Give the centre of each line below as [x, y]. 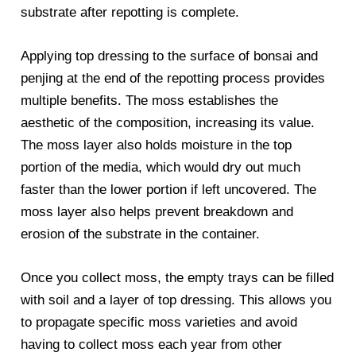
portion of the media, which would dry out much [161, 167]
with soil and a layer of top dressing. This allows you [176, 300]
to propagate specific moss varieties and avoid [159, 323]
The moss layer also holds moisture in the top [157, 145]
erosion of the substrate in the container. [141, 234]
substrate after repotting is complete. [130, 12]
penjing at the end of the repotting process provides [173, 78]
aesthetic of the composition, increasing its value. [168, 122]
